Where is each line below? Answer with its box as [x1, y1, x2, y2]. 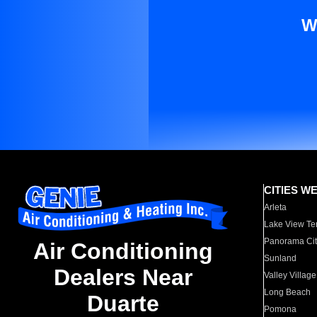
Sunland [264, 253, 297, 263]
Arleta [264, 202, 287, 212]
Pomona [264, 304, 297, 314]
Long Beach [264, 287, 311, 297]
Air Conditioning [33, 238, 213, 265]
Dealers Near [54, 265, 192, 291]
